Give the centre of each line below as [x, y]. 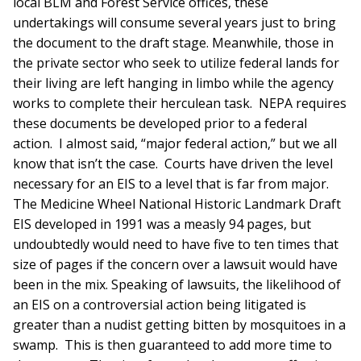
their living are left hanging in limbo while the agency [173, 83]
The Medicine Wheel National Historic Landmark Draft [177, 204]
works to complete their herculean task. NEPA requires [180, 104]
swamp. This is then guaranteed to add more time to [172, 345]
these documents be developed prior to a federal [160, 124]
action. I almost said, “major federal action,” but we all [175, 144]
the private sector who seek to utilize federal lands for [176, 63]
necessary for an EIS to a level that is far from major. [172, 184]
